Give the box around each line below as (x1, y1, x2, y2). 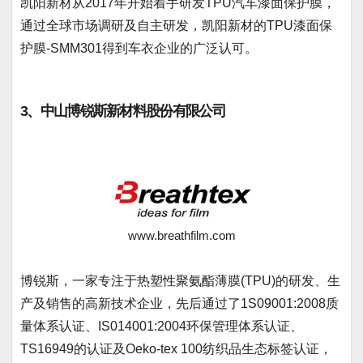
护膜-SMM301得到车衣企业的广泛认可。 (20, 41, 258, 55)
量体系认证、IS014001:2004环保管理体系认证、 (20, 319, 303, 334)
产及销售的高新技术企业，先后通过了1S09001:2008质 (20, 297, 339, 311)
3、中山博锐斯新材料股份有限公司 (20, 102, 225, 119)
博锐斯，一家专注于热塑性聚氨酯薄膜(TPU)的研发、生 (20, 274, 340, 288)
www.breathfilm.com (127, 228, 236, 243)
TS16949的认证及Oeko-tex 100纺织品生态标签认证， (20, 342, 332, 357)
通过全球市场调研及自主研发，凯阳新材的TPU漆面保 (20, 18, 332, 32)
